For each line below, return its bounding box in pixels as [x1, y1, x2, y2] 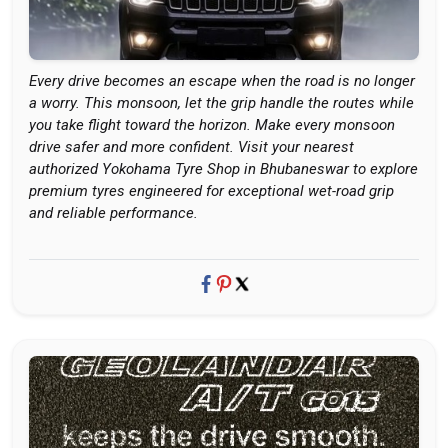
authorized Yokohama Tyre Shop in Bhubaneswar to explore [29, 160, 418, 178]
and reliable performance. [29, 204, 198, 222]
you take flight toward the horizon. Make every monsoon [29, 116, 395, 134]
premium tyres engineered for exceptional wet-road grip [29, 182, 394, 200]
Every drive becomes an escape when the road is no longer [29, 72, 415, 90]
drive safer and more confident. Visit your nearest [29, 138, 354, 156]
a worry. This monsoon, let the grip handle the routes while [29, 94, 414, 112]
